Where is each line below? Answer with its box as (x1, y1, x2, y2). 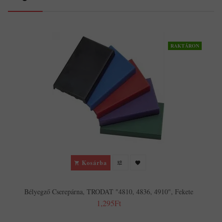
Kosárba (82, 158, 107, 167)
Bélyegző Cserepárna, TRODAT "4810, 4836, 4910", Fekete (24, 187, 193, 197)
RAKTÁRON (170, 42, 199, 50)
